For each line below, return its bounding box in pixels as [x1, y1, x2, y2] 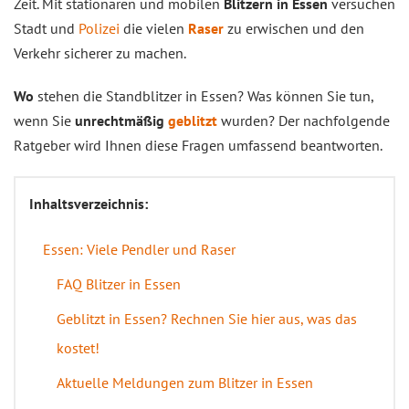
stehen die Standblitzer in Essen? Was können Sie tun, [34, 87, 373, 105]
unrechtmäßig [75, 111, 168, 130]
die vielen [120, 19, 188, 37]
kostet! [57, 339, 100, 357]
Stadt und [14, 19, 79, 37]
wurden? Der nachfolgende [217, 111, 390, 130]
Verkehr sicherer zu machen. [14, 44, 186, 62]
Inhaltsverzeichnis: [29, 194, 148, 213]
